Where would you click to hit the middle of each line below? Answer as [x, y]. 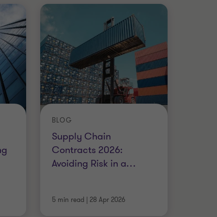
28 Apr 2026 [107, 200]
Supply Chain [81, 136]
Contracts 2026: [87, 150]
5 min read [68, 200]
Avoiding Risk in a [89, 163]
